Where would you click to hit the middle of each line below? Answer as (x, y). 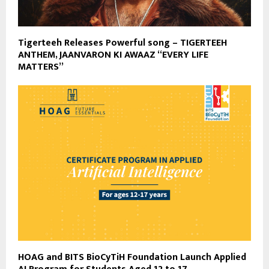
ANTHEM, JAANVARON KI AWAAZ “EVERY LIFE (113, 55)
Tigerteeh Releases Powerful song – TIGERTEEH (122, 43)
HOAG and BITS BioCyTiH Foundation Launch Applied (132, 257)
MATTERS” (41, 67)
